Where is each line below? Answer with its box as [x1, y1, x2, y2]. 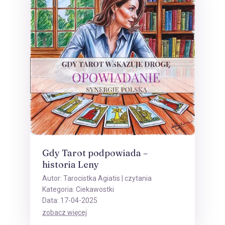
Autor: [42, 174, 63, 183]
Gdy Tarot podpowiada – [42, 147, 148, 159]
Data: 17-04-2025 [42, 196, 97, 205]
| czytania [120, 174, 152, 183]
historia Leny [42, 159, 99, 171]
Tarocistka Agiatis [63, 174, 120, 183]
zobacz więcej [42, 208, 87, 217]
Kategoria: [42, 185, 76, 194]
